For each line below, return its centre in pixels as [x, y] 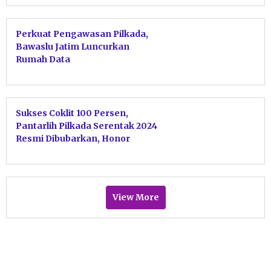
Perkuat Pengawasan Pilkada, [82, 34]
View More [135, 197]
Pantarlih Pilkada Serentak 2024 [87, 126]
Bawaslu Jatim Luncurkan [73, 46]
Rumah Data [43, 59]
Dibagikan [38, 151]
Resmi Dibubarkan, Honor [73, 138]
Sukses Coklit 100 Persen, [72, 113]
